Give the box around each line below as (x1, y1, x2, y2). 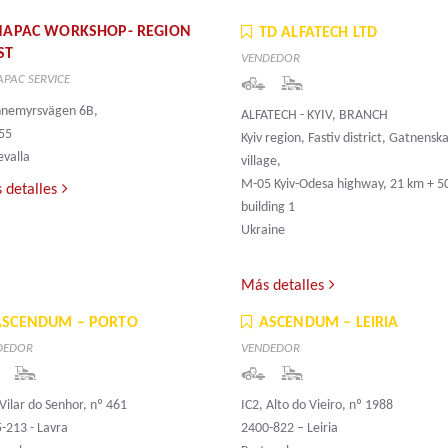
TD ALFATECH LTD (258, 25, 378, 42)
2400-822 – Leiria (240, 421, 338, 437)
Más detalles (240, 278, 324, 295)
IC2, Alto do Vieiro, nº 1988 (240, 398, 393, 414)
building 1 (240, 200, 295, 216)
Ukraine (240, 223, 285, 239)
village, (240, 154, 281, 170)
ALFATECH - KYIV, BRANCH (240, 108, 388, 124)
